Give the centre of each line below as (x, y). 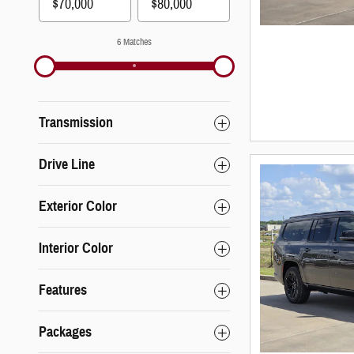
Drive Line (67, 165)
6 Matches (134, 42)
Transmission (76, 123)
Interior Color (76, 249)
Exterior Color (78, 207)
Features (63, 290)
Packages (65, 332)
